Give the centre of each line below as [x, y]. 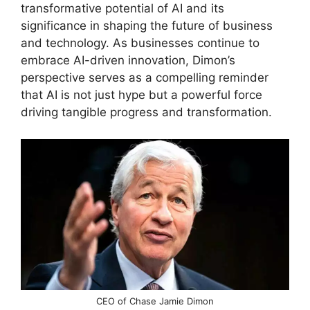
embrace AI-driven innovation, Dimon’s [128, 60]
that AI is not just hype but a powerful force [142, 95]
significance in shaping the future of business [147, 26]
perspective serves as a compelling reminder [145, 77]
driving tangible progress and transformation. [146, 112]
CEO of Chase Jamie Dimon [155, 301]
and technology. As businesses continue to [140, 43]
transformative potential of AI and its [122, 8]
